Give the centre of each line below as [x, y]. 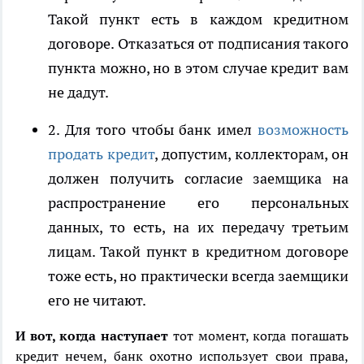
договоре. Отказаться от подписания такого [198, 44]
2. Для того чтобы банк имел [153, 130]
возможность [303, 130]
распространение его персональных [198, 203]
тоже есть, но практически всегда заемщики [198, 276]
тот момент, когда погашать [259, 336]
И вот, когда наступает [92, 336]
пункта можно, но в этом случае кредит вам [198, 68]
